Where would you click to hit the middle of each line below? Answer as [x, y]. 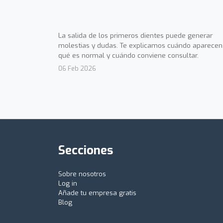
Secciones [86, 151]
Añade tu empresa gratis [97, 193]
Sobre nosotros [82, 174]
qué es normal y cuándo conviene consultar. [128, 56]
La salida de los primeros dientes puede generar [135, 36]
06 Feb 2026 [77, 69]
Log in [68, 184]
